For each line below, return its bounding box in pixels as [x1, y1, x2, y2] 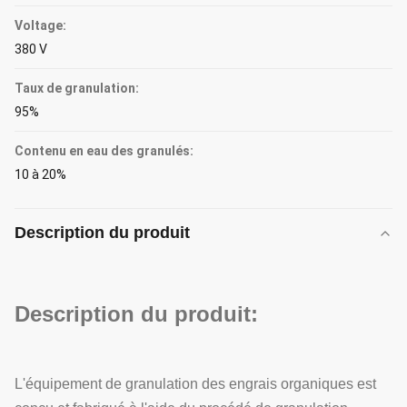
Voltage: [15, 18, 66, 33]
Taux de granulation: [15, 81, 139, 95]
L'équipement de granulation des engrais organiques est [15, 376, 376, 392]
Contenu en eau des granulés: [15, 144, 194, 158]
